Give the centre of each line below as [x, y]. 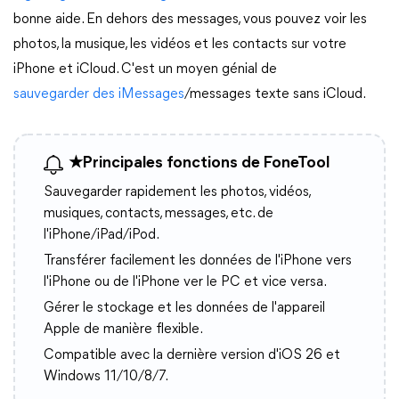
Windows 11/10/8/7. [106, 377]
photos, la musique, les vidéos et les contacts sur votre [180, 45]
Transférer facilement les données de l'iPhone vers [198, 261]
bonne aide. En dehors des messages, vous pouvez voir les [190, 20]
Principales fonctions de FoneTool [206, 163]
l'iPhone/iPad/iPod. [102, 235]
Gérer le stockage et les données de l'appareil [184, 308]
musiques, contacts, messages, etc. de [159, 214]
